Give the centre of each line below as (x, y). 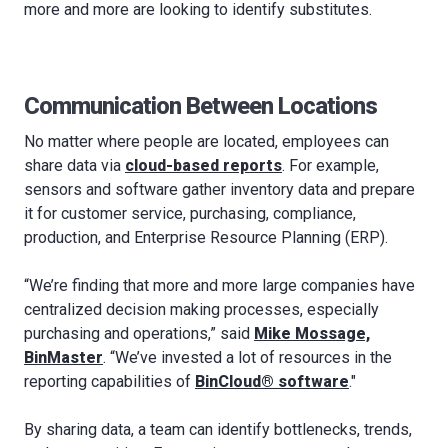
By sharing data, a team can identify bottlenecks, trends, (218, 429)
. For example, (330, 165)
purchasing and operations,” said (139, 333)
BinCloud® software (272, 381)
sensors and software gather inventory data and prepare (219, 189)
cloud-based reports (203, 165)
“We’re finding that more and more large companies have (219, 285)
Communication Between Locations (200, 106)
